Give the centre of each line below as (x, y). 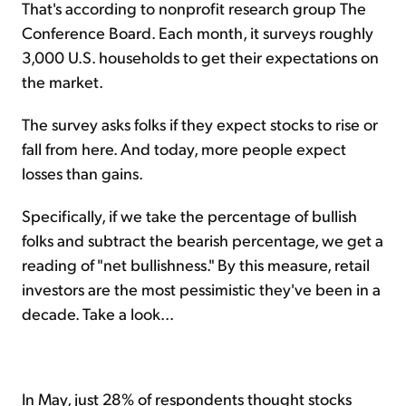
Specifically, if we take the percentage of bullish (189, 215)
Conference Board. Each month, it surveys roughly (198, 32)
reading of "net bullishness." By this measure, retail (196, 264)
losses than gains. (82, 172)
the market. (63, 81)
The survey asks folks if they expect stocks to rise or (200, 123)
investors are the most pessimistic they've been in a (201, 288)
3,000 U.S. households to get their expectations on (200, 56)
